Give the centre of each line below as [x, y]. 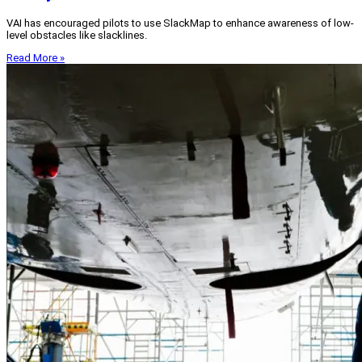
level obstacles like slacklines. [77, 35]
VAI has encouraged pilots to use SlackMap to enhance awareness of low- [180, 23]
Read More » [36, 57]
